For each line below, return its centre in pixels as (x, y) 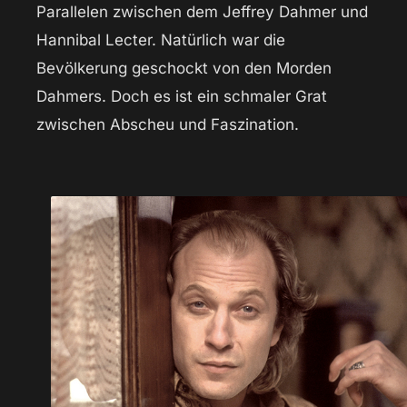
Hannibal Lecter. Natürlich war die (161, 40)
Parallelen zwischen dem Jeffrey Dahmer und (202, 11)
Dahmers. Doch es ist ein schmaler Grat (182, 96)
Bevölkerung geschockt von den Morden (184, 68)
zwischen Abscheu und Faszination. (168, 124)
